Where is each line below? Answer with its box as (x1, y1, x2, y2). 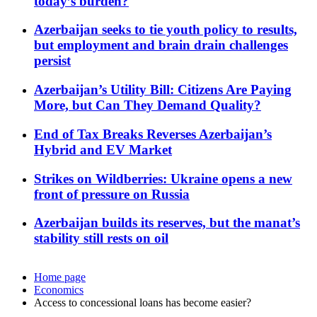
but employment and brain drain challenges (34, 38, 288, 53)
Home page (34, 271, 86, 284)
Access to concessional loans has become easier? (34, 296, 251, 309)
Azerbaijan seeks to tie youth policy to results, (34, 22, 297, 38)
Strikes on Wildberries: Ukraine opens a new (34, 171, 292, 186)
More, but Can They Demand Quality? (34, 98, 261, 113)
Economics (34, 284, 83, 296)
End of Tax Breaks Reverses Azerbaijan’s (34, 126, 272, 142)
